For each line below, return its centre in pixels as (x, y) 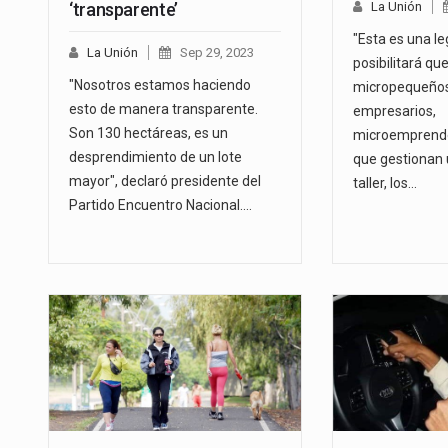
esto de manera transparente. (163, 109)
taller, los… (384, 183)
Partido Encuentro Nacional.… (160, 205)
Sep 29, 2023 (217, 53)
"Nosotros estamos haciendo (160, 85)
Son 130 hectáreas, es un (148, 133)
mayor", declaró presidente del (165, 181)
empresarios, (394, 111)
